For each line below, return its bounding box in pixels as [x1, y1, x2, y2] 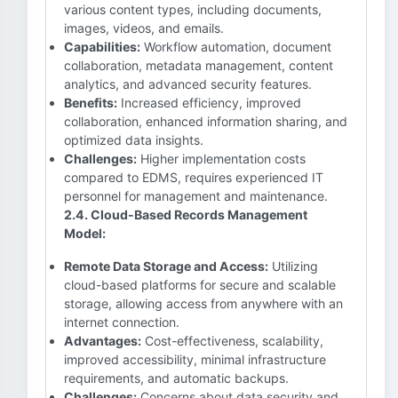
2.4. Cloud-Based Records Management [64, 207, 307, 222]
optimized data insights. [64, 132, 203, 147]
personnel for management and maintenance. [64, 188, 328, 203]
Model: [64, 226, 106, 241]
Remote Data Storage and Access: [64, 259, 268, 274]
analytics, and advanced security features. [64, 76, 312, 92]
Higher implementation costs [137, 151, 306, 166]
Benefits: [64, 95, 117, 110]
